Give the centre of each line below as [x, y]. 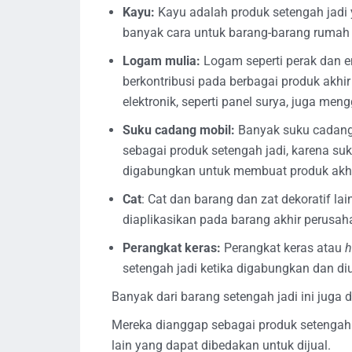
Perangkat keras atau [283, 247]
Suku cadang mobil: [180, 130]
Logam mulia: [163, 60]
